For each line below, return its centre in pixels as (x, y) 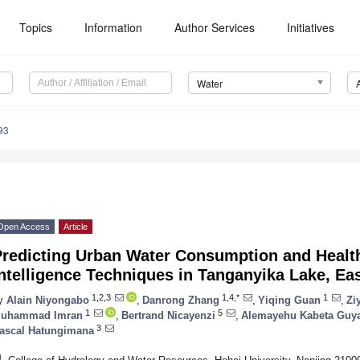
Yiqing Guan (289, 300)
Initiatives (311, 27)
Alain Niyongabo (48, 300)
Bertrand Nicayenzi (168, 315)
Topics (36, 27)
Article (76, 227)
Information (114, 27)
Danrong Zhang (181, 300)
